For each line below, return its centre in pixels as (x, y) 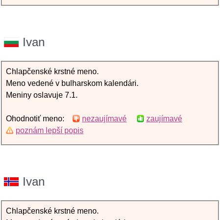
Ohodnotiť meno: (39, 119)
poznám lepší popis (50, 130)
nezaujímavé (104, 119)
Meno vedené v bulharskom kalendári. (72, 83)
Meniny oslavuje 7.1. (42, 95)
